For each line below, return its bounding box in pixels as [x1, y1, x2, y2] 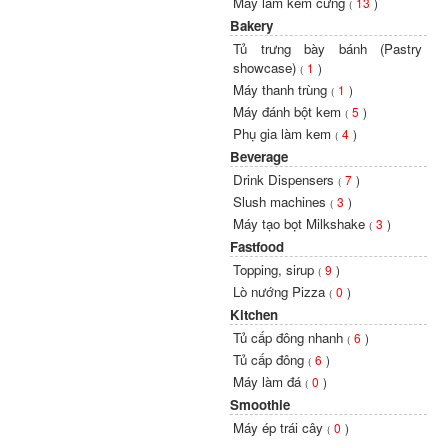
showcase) [233, 58, 301, 77]
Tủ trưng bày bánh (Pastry [233, 39, 423, 58]
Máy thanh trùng [233, 80, 332, 99]
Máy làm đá [233, 372, 306, 391]
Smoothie [230, 395, 291, 414]
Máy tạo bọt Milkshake [233, 214, 370, 233]
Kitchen [230, 305, 279, 324]
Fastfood [230, 237, 285, 256]
